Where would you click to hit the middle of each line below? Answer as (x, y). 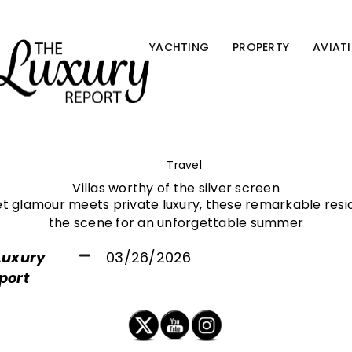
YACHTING (179, 47)
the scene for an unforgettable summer (176, 223)
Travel (184, 165)
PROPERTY (261, 47)
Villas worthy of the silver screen (176, 188)
